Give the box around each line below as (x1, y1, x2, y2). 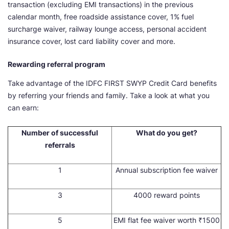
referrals (44, 141, 75, 150)
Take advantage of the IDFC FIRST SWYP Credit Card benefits (8, 79, 217, 88)
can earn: (8, 103, 39, 112)
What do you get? (135, 128, 197, 138)
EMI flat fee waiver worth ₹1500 (113, 216, 220, 225)
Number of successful (21, 128, 98, 138)
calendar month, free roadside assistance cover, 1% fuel (8, 12, 194, 21)
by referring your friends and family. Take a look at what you (8, 91, 210, 100)
